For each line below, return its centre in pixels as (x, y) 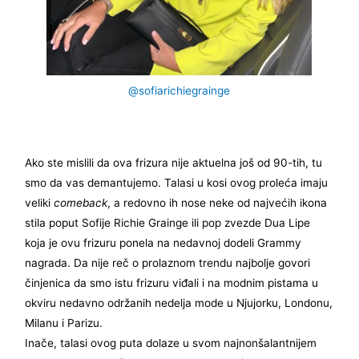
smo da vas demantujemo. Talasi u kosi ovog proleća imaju (177, 182)
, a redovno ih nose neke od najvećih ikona (218, 202)
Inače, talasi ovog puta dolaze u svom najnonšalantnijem (171, 343)
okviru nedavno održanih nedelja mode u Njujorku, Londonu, (179, 303)
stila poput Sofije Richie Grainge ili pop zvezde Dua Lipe (168, 222)
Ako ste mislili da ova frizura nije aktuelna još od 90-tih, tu (174, 162)
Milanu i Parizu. (64, 323)
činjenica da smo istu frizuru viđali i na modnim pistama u (172, 282)
